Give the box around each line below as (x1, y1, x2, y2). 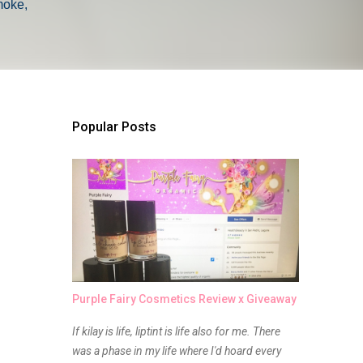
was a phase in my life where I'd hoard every (71, 344, 281, 357)
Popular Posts (71, 119, 156, 135)
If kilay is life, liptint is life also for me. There (71, 325, 280, 338)
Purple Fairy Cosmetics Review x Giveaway (71, 293, 297, 305)
